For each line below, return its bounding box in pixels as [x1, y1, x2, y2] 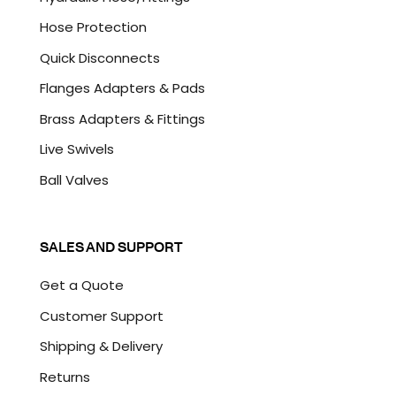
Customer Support [39, 306, 164, 325]
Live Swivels [39, 140, 114, 159]
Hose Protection [39, 18, 147, 37]
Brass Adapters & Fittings [39, 109, 205, 128]
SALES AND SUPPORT [39, 237, 183, 257]
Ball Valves [39, 170, 109, 189]
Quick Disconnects [39, 48, 160, 67]
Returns [39, 367, 90, 386]
